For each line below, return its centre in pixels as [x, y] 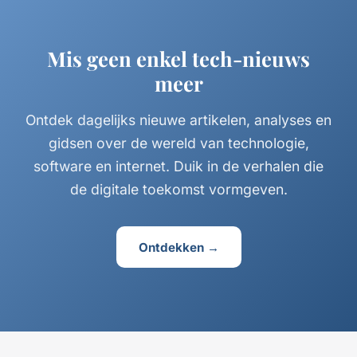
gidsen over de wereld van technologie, [178, 143]
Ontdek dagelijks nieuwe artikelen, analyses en [178, 120]
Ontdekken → [178, 247]
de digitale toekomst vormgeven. [178, 190]
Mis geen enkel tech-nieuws [178, 59]
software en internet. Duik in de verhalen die [178, 167]
